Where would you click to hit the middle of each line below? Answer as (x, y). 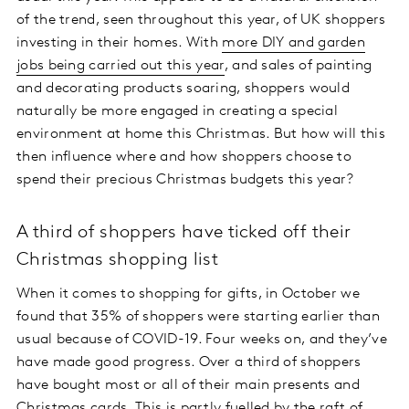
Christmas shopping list (117, 261)
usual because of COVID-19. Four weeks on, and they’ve (202, 340)
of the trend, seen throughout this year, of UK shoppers (201, 21)
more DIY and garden (294, 43)
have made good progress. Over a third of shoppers (189, 363)
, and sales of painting (298, 66)
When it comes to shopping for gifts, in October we (188, 294)
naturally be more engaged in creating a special (178, 112)
